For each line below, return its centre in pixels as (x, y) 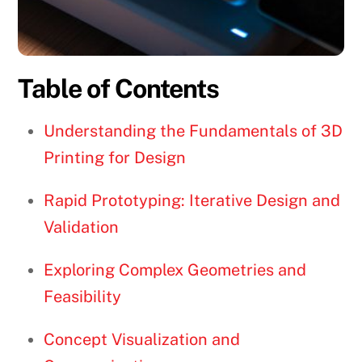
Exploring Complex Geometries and (175, 270)
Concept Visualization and (142, 340)
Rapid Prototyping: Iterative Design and (192, 201)
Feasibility (83, 297)
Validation (82, 227)
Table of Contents (119, 89)
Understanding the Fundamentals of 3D (194, 131)
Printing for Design (115, 158)
